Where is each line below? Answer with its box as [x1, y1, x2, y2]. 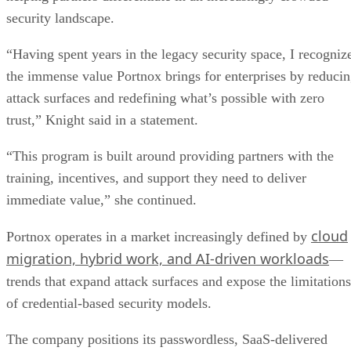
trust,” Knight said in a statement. [6, 111, 202, 128]
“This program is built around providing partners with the [6, 147, 334, 164]
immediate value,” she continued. [6, 191, 197, 208]
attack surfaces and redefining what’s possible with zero [6, 89, 324, 106]
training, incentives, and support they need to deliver [6, 169, 306, 186]
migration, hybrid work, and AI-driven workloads [6, 248, 329, 268]
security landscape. [6, 9, 114, 26]
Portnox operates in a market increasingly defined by [6, 228, 311, 244]
